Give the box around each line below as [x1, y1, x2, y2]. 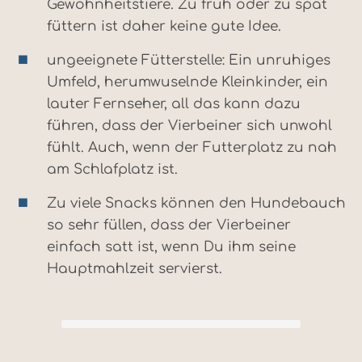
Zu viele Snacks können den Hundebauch [47, 196, 346, 212]
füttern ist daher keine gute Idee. [47, 19, 281, 35]
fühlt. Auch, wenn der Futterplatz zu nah [47, 140, 337, 156]
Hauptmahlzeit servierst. [47, 261, 222, 277]
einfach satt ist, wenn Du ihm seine [47, 239, 296, 255]
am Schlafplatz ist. [47, 162, 178, 178]
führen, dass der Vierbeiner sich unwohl [47, 118, 332, 134]
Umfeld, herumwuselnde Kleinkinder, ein [47, 74, 328, 90]
